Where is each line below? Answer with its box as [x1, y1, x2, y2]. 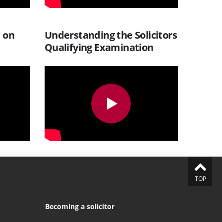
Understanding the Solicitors [44, 28, 177, 42]
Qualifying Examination [44, 40, 154, 54]
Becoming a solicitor [45, 202, 114, 212]
